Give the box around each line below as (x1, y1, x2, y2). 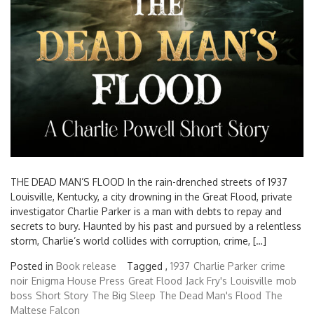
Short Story (36, 289, 88, 301)
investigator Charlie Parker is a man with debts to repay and (11, 205, 282, 217)
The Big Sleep (92, 289, 156, 301)
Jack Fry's (186, 274, 227, 287)
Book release (56, 259, 116, 272)
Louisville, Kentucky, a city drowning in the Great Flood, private (11, 190, 292, 203)
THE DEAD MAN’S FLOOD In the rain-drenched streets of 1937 (11, 175, 287, 188)
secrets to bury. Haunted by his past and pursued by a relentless (11, 219, 301, 232)
